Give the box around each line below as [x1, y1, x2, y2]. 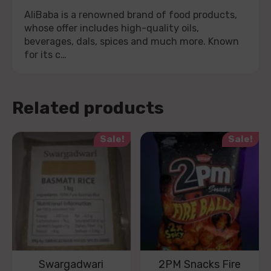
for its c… [24, 48, 67, 60]
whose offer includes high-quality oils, [24, 22, 199, 34]
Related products [12, 97, 164, 118]
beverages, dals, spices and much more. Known [24, 35, 239, 47]
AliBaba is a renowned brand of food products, [24, 8, 237, 21]
